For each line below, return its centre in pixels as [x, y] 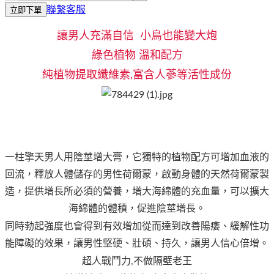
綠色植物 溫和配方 [137, 55]
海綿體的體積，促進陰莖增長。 [137, 208]
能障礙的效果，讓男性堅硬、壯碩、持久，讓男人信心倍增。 [137, 243]
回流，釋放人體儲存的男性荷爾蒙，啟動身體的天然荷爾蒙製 [137, 174]
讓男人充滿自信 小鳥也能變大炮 [137, 36]
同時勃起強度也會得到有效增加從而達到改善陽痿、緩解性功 [137, 226]
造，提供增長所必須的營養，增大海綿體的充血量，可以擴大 [137, 191]
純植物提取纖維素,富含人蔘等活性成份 [137, 75]
